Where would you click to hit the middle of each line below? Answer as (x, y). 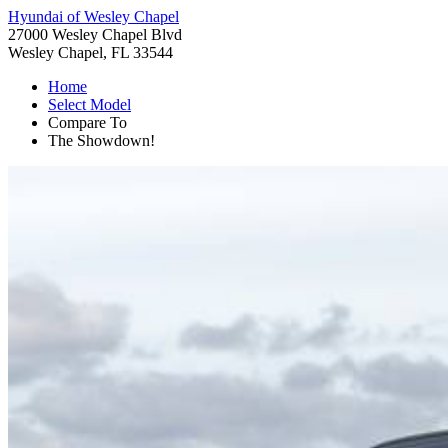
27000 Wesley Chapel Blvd (95, 34)
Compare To (87, 122)
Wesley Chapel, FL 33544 (90, 52)
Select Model (89, 104)
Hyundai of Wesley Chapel (93, 16)
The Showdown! (101, 140)
